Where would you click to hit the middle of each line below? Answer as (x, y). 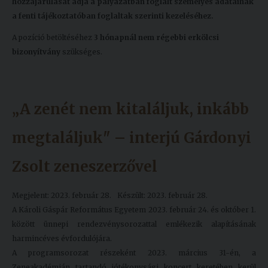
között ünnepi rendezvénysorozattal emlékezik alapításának (134, 224)
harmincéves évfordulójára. (62, 239)
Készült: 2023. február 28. (162, 196)
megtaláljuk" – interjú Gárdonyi (132, 138)
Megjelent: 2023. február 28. (62, 196)
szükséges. (81, 52)
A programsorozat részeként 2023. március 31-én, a (134, 253)
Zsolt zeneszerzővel (85, 167)
